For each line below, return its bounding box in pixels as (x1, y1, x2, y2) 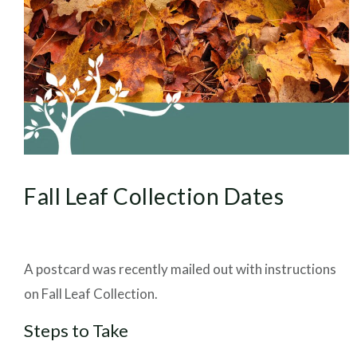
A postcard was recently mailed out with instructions (24, 261, 336, 278)
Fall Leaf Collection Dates (24, 182, 284, 210)
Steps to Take (24, 320, 128, 342)
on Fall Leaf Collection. (24, 285, 158, 303)
